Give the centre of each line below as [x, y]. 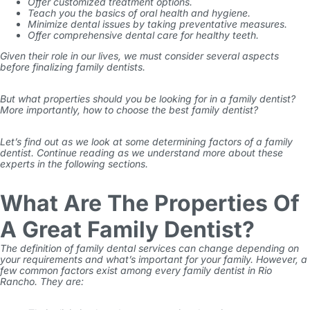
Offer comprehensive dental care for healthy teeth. [143, 35]
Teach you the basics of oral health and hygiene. [139, 13]
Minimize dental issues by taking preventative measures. [157, 24]
